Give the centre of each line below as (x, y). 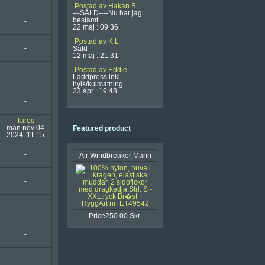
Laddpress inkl (96, 77)
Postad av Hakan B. (106, 6)
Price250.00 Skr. (115, 216)
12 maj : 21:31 (96, 56)
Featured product (102, 128)
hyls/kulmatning (98, 84)
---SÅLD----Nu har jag (107, 13)
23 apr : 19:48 (95, 91)
